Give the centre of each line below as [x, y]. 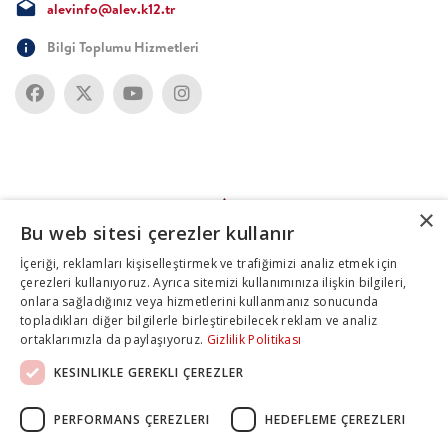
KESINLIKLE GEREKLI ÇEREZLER [149, 372]
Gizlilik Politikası [254, 339]
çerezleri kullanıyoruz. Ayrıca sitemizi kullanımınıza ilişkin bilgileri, [213, 282]
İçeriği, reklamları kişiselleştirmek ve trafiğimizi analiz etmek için [209, 263]
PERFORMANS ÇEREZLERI [132, 419]
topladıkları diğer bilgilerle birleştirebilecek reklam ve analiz [199, 320]
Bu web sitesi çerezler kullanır [157, 233]
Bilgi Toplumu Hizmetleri [123, 47]
